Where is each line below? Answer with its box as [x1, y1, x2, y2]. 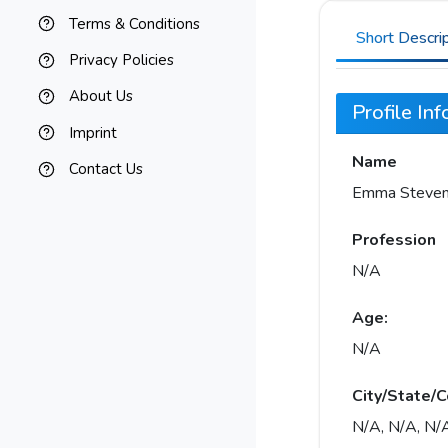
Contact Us [68, 159, 143, 180]
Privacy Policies [68, 50, 174, 71]
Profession [352, 229, 436, 251]
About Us [68, 86, 133, 107]
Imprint [68, 122, 117, 143]
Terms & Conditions [68, 13, 200, 34]
